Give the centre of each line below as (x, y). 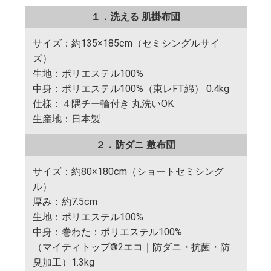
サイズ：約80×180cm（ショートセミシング (129, 171)
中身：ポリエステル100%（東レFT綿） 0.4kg (131, 88)
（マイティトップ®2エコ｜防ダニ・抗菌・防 (132, 247)
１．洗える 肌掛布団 (135, 16)
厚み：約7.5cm (65, 201)
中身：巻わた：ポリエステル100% (108, 232)
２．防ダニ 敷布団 (135, 145)
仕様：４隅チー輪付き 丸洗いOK (103, 103)
